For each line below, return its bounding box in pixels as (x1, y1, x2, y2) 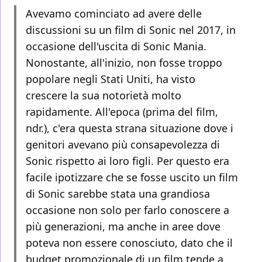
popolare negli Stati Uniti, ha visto (26, 72, 195, 87)
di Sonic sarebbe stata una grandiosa (26, 187, 210, 201)
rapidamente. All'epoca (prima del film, (26, 105, 218, 119)
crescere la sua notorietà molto (26, 88, 181, 103)
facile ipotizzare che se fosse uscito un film (26, 170, 238, 185)
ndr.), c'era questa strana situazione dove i (26, 121, 233, 136)
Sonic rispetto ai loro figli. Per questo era (26, 154, 229, 168)
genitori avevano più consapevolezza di (26, 137, 220, 152)
